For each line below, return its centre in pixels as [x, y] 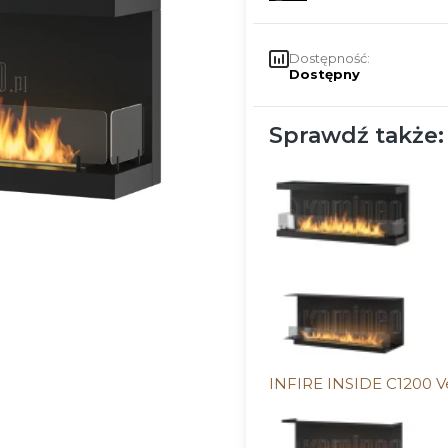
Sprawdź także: [356, 136]
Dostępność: [329, 58]
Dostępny [324, 74]
